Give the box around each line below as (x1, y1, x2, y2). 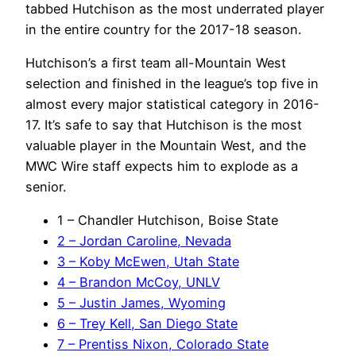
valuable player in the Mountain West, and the (25, 137, 306, 153)
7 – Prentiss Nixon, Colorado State (57, 336, 269, 353)
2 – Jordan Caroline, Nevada (57, 233, 231, 250)
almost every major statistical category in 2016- (25, 95, 319, 112)
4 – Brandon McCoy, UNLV (57, 274, 220, 291)
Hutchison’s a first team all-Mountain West (25, 54, 286, 71)
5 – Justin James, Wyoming (57, 295, 226, 311)
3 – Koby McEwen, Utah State (57, 253, 239, 270)
